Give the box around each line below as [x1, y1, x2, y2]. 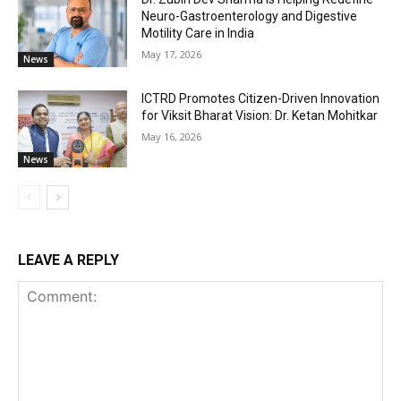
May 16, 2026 [141, 130, 202, 144]
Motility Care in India [141, 25, 255, 40]
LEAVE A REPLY [18, 251, 119, 269]
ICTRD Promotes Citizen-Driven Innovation [141, 91, 380, 107]
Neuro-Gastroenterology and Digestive [141, 8, 358, 23]
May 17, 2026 [141, 47, 202, 61]
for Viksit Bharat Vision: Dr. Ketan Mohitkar [141, 108, 379, 124]
